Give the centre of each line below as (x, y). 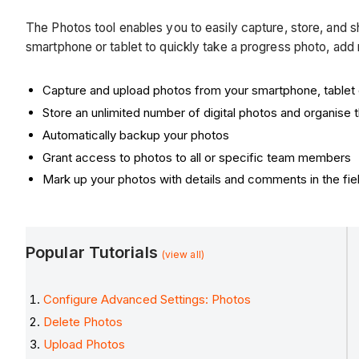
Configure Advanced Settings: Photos (147, 300)
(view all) (183, 254)
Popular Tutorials (94, 252)
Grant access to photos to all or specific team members (197, 157)
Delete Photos (83, 322)
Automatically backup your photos (136, 135)
